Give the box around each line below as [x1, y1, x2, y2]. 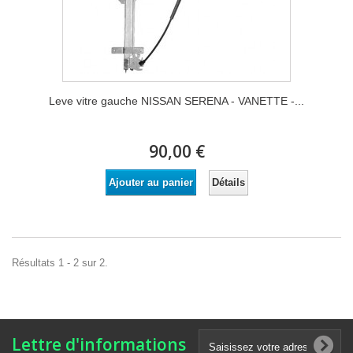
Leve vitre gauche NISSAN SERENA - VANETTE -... [49, 95, 304, 107]
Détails [211, 176, 245, 188]
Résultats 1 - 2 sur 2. [12, 257, 108, 269]
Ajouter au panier [108, 176, 193, 188]
